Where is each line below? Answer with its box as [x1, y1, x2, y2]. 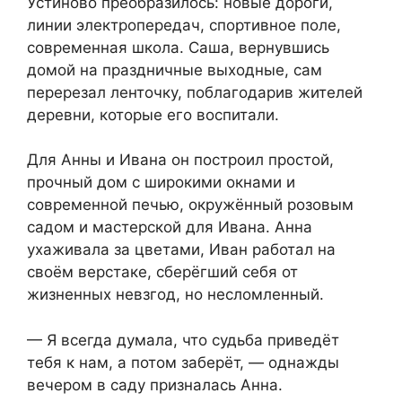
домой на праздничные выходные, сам [27, 60, 322, 79]
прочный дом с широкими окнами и [27, 173, 295, 192]
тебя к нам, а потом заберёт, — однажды [27, 353, 339, 371]
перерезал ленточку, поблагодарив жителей [27, 83, 363, 101]
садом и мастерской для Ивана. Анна [27, 218, 312, 237]
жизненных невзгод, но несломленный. [27, 285, 324, 304]
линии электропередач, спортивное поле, [27, 15, 341, 34]
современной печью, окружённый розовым [27, 196, 354, 214]
